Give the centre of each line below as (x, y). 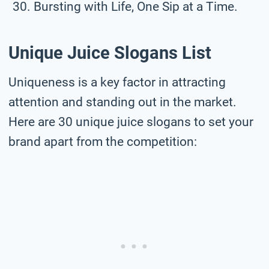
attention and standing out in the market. (122, 102)
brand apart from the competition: (103, 141)
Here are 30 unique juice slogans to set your (131, 122)
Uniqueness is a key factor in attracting (117, 82)
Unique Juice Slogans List (110, 53)
